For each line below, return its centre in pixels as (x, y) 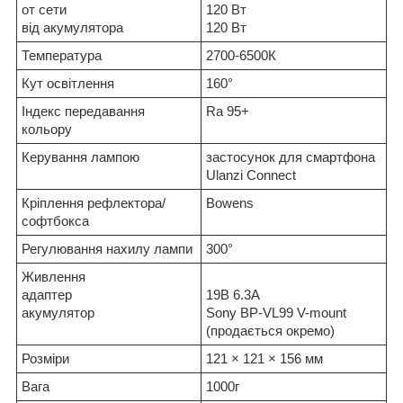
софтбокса (55, 221)
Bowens (230, 203)
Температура (62, 56)
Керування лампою (81, 157)
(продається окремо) (270, 331)
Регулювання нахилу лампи (107, 249)
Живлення (54, 277)
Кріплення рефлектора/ (94, 203)
